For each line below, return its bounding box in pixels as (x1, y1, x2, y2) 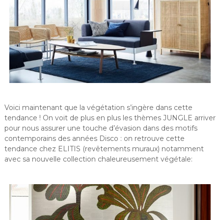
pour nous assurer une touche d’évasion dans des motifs (4, 123, 197, 133)
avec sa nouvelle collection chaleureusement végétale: (4, 154, 192, 164)
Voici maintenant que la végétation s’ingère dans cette (4, 103, 192, 112)
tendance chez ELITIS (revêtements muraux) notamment (4, 144, 204, 153)
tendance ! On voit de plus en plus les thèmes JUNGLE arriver (4, 113, 216, 122)
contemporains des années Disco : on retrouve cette (4, 134, 185, 143)
